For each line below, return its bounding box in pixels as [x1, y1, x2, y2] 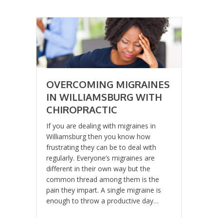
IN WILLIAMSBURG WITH [46, 90, 162, 103]
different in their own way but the [46, 163, 150, 173]
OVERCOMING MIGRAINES [46, 77, 170, 91]
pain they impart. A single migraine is [46, 185, 161, 195]
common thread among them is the [46, 174, 159, 184]
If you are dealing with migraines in [46, 121, 156, 130]
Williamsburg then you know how [46, 131, 150, 141]
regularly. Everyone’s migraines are [46, 153, 155, 163]
